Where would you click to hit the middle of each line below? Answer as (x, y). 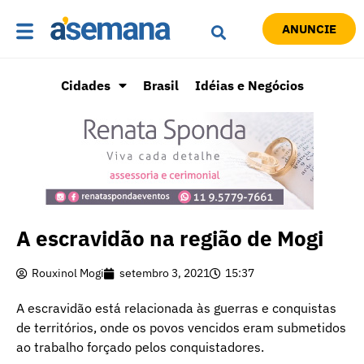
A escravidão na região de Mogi (170, 238)
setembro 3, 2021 (165, 273)
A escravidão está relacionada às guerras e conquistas (176, 308)
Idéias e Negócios (249, 86)
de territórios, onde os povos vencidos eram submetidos (181, 328)
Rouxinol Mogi (68, 273)
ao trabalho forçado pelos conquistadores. (140, 347)
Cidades (85, 86)
